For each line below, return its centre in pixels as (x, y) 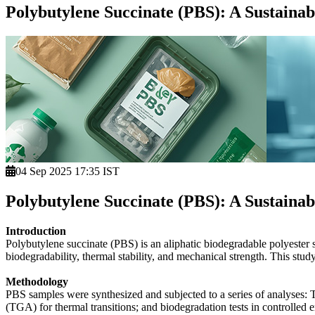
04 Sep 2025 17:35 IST (67, 171)
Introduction (36, 231)
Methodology (37, 281)
